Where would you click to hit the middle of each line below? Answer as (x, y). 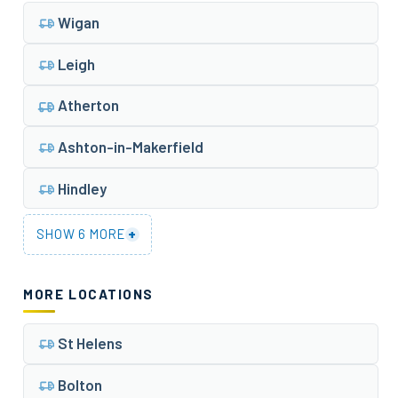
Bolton (80, 384)
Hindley (82, 188)
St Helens (90, 343)
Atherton (88, 105)
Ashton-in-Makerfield (130, 147)
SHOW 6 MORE (80, 234)
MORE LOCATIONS (88, 294)
